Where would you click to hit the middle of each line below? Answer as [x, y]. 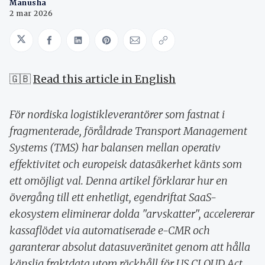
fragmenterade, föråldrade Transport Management [128, 131]
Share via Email [174, 45]
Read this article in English [104, 79]
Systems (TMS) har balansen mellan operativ [115, 147]
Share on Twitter [64, 45]
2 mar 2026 [31, 13]
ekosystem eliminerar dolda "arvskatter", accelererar [132, 214]
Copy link [188, 45]
